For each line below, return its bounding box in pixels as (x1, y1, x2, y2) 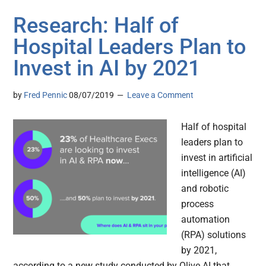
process (181, 198, 214, 210)
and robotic (181, 183, 229, 195)
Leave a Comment (127, 90, 194, 100)
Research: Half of (13, 13, 179, 39)
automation (181, 214, 230, 226)
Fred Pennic (24, 90, 68, 100)
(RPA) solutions (181, 229, 246, 241)
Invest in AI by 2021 (13, 56, 201, 81)
